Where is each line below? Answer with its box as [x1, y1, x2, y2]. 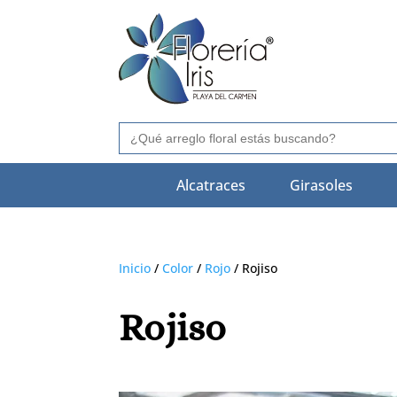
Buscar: [118, 119, 163, 136]
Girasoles [289, 175, 353, 195]
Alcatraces [175, 175, 245, 195]
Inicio [119, 259, 152, 276]
